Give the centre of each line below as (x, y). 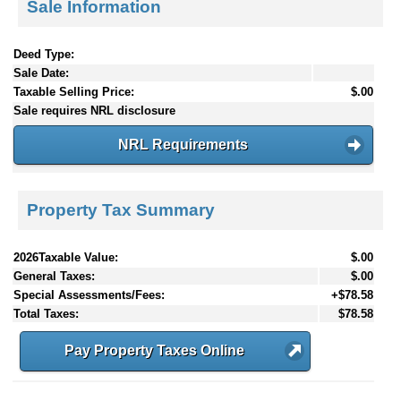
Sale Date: (41, 73)
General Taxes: (54, 277)
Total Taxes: (46, 314)
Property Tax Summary (121, 210)
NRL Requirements (183, 144)
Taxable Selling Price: (74, 91)
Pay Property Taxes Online (154, 351)
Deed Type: (44, 54)
